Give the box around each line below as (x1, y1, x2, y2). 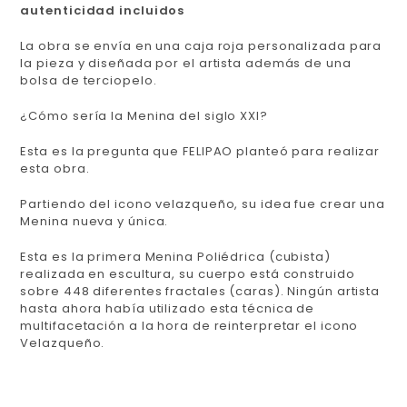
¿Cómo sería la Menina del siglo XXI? (20, 106, 268, 124)
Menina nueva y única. (20, 212, 169, 230)
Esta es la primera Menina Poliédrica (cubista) (20, 247, 331, 265)
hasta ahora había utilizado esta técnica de (20, 299, 315, 317)
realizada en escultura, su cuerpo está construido (20, 264, 355, 283)
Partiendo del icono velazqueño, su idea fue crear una (20, 194, 386, 213)
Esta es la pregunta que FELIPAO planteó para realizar (20, 142, 381, 160)
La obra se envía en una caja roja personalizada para (20, 36, 382, 55)
